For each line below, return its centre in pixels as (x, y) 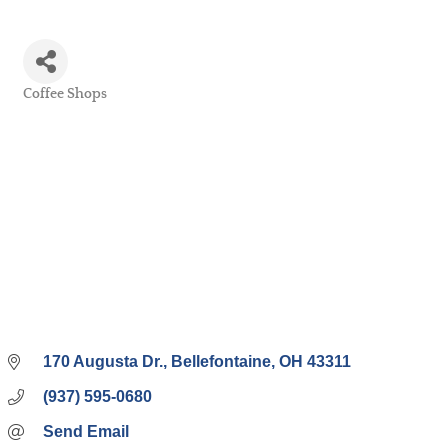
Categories (55, 107)
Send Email (86, 432)
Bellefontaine (221, 362)
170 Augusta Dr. (103, 362)
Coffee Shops (65, 94)
